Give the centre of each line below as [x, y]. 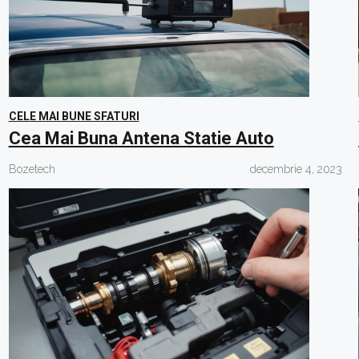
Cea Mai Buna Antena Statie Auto [141, 138]
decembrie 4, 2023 [296, 169]
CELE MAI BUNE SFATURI [74, 116]
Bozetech [32, 169]
